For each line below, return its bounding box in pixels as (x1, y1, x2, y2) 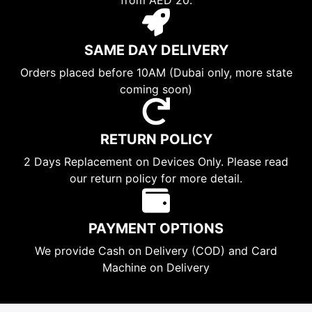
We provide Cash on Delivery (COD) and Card (35, 243, 277, 258)
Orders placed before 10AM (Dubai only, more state (19, 65, 292, 79)
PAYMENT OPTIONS (88, 219, 224, 237)
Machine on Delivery (102, 260, 210, 274)
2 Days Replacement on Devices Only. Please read (24, 154, 288, 169)
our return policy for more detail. (70, 171, 242, 185)
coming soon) (120, 81, 192, 96)
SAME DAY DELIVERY (84, 41, 228, 58)
